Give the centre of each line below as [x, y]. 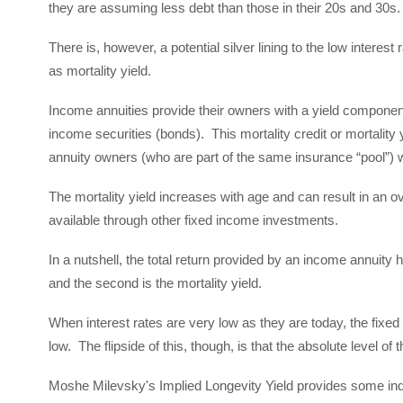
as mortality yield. [103, 71]
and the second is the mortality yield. [157, 283]
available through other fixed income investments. [195, 220]
